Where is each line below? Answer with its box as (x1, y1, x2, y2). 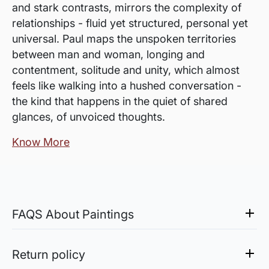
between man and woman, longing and (12, 48, 205, 61)
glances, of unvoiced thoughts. (12, 110, 165, 123)
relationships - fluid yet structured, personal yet (12, 17, 248, 29)
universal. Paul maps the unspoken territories (12, 32, 236, 45)
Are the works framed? (46, 229, 183, 245)
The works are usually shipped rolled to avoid (46, 247, 249, 259)
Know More (12, 136, 70, 148)
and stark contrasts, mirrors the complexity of (12, 1, 241, 14)
